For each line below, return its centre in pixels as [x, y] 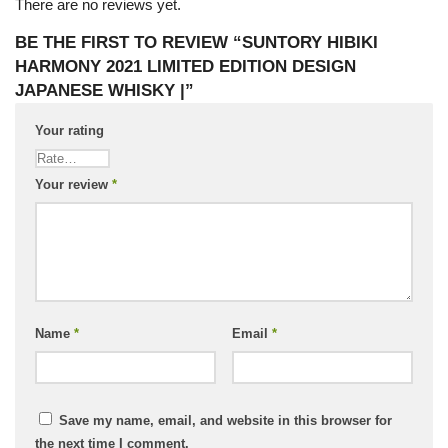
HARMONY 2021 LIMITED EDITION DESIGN [185, 66]
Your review [73, 184]
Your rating [69, 130]
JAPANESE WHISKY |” [104, 90]
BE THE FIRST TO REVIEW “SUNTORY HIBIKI [196, 42]
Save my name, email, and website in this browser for [225, 420]
